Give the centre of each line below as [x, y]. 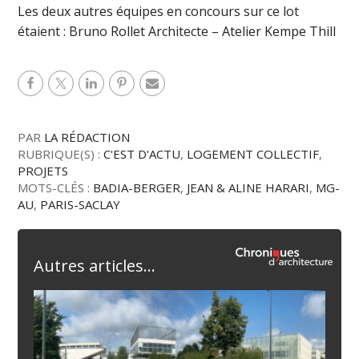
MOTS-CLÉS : [56, 188]
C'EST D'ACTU [142, 154]
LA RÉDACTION [87, 137]
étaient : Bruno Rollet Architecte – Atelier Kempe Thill [177, 32]
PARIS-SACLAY [81, 205]
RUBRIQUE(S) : [61, 154]
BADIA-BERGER [137, 188]
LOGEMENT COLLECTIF [253, 154]
